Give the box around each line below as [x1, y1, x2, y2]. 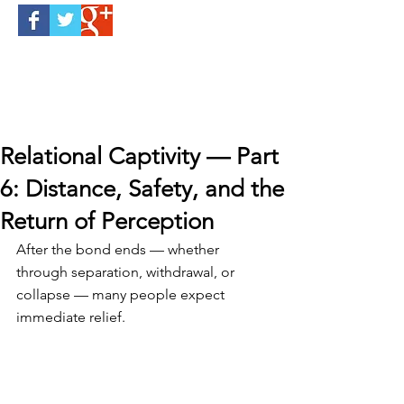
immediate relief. [16, 308, 125, 326]
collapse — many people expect [16, 286, 228, 303]
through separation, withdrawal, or [16, 263, 238, 280]
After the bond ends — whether [16, 241, 223, 258]
